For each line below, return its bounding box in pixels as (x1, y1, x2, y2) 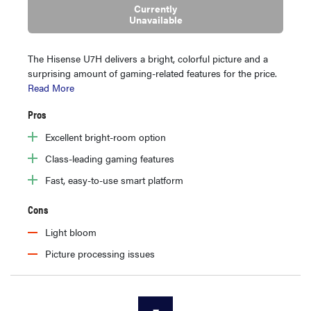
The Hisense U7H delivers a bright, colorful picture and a (28, 51, 268, 66)
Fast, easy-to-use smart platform (45, 173, 183, 187)
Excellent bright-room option (45, 130, 166, 144)
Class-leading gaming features (45, 151, 174, 166)
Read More (28, 81, 74, 95)
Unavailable (128, 12, 183, 27)
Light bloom (45, 225, 96, 239)
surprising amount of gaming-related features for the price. (28, 66, 277, 81)
